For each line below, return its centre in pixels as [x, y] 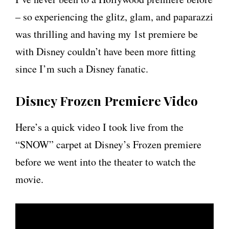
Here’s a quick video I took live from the [99, 127]
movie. [29, 179]
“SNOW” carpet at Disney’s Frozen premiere [108, 145]
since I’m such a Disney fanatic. [82, 69]
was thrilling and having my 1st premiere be [107, 34]
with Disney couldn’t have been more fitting [106, 52]
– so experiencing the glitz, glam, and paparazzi [114, 17]
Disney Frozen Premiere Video [107, 101]
